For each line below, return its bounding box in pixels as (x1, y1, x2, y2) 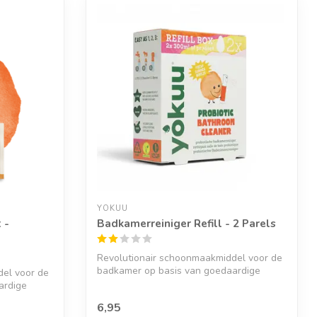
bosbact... (97, 276, 139, 290)
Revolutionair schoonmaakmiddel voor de (97, 250, 282, 265)
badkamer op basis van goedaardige (97, 263, 260, 277)
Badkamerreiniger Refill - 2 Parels (97, 215, 276, 231)
